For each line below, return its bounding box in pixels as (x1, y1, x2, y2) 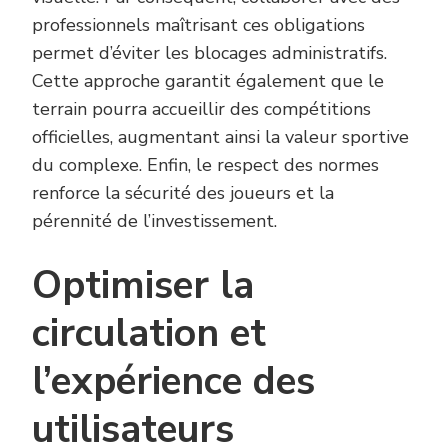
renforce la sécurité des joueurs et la (32, 181, 334, 206)
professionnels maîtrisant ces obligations (32, 13, 365, 38)
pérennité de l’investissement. (32, 209, 277, 234)
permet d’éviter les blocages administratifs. (32, 41, 387, 66)
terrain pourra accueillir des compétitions (32, 97, 371, 122)
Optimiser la (32, 259, 254, 313)
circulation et (32, 307, 266, 361)
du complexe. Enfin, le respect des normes (32, 153, 379, 178)
